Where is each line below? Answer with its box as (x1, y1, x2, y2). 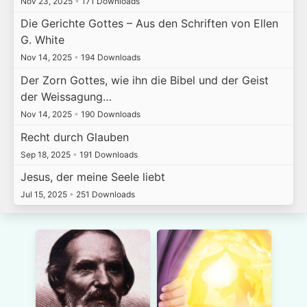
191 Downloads (77, 149, 138, 160)
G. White (20, 33, 64, 47)
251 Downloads (73, 189, 135, 200)
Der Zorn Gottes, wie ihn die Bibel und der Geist (20, 73, 269, 87)
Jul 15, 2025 (20, 189, 69, 200)
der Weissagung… (20, 89, 112, 103)
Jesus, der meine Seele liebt (20, 170, 165, 184)
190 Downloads (78, 108, 140, 119)
